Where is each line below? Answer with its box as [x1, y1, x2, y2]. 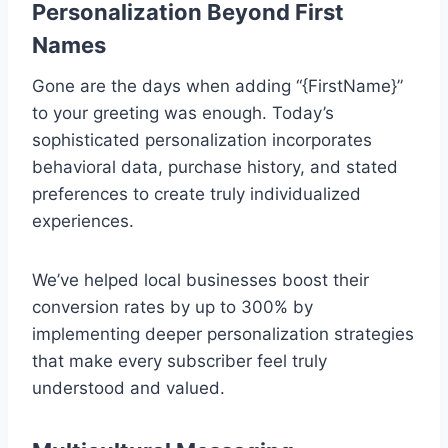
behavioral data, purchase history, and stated [32, 156, 398, 177]
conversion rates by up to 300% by [32, 296, 313, 317]
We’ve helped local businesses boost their [32, 269, 369, 290]
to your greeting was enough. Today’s [32, 102, 334, 123]
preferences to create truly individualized [32, 183, 361, 204]
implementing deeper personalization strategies [32, 323, 414, 344]
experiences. [32, 210, 134, 231]
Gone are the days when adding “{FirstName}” [32, 75, 403, 96]
